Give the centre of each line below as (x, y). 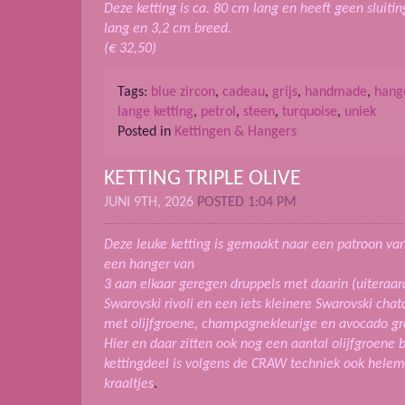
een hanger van (149, 265)
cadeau (244, 93)
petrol (218, 113)
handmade (336, 93)
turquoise (310, 113)
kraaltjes (129, 385)
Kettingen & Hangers (235, 132)
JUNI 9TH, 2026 (151, 203)
